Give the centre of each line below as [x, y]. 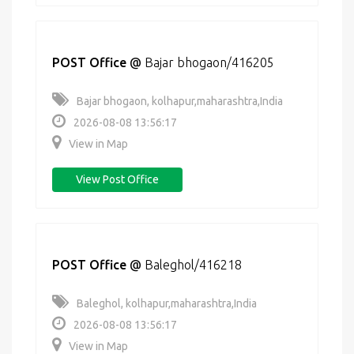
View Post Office [117, 179]
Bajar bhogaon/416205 [209, 62]
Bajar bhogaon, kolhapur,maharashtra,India [180, 101]
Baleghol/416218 [193, 265]
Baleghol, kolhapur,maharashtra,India [167, 303]
